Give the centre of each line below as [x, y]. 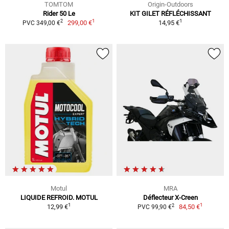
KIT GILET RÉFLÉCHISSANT [170, 13]
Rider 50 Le [59, 13]
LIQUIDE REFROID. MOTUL [59, 198]
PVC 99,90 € [154, 207]
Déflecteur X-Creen [170, 198]
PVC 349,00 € [41, 23]
